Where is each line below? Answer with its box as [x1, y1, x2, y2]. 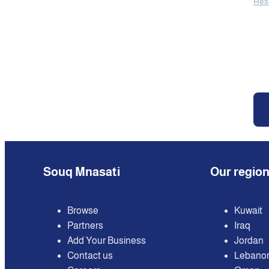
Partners [67, 220, 103, 231]
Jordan [234, 235, 264, 246]
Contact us [67, 250, 113, 261]
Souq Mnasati [43, 165, 120, 178]
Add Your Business [67, 235, 146, 246]
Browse [67, 205, 98, 216]
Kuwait [234, 205, 262, 216]
